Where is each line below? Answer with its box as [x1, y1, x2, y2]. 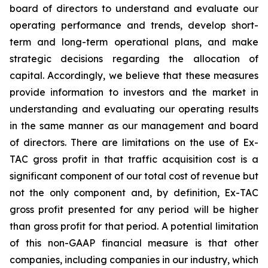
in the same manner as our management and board [10, 120, 258, 132]
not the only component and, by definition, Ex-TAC [10, 187, 258, 199]
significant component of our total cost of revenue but [10, 170, 258, 182]
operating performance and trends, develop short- [10, 19, 258, 31]
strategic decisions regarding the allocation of [10, 53, 258, 65]
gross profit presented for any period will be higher [10, 203, 258, 215]
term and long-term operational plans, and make [10, 36, 258, 48]
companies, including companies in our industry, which [10, 254, 258, 266]
